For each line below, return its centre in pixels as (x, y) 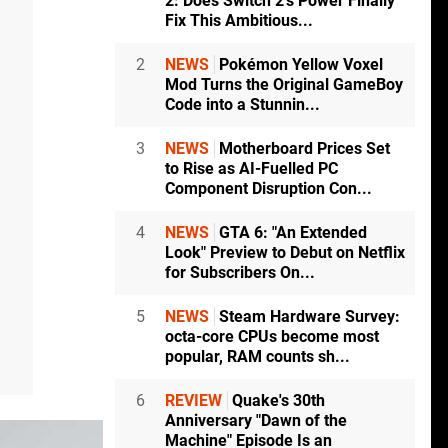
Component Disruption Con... (268, 189)
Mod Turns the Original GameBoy (284, 85)
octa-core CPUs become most (272, 337)
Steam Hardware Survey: (307, 317)
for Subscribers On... (240, 273)
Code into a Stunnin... (242, 105)
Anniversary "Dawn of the (256, 421)
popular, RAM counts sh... (257, 357)
